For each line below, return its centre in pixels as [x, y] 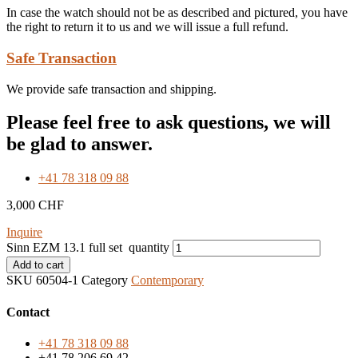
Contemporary [167, 280]
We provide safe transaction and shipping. [111, 89]
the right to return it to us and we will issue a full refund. [147, 27]
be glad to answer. [80, 144]
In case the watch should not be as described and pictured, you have [177, 13]
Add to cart [38, 265]
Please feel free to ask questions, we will [169, 123]
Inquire [24, 233]
